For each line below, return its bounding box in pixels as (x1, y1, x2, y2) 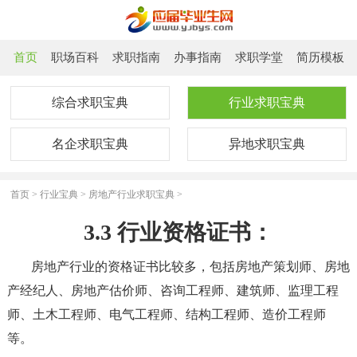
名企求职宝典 (52, 137, 129, 151)
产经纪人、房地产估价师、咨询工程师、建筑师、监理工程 (6, 284, 339, 298)
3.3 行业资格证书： (84, 220, 273, 245)
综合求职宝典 (52, 96, 129, 110)
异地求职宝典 (228, 137, 305, 151)
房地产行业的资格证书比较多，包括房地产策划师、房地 (30, 260, 350, 274)
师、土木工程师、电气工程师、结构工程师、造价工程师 (6, 308, 326, 322)
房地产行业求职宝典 (88, 188, 175, 200)
